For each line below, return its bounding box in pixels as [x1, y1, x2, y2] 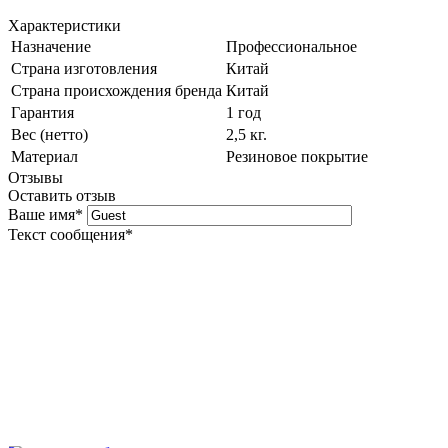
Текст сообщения [8, 226, 125, 244]
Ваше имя [8, 206, 75, 224]
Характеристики [8, 17, 121, 35]
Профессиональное [226, 38, 357, 56]
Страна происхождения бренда [11, 82, 222, 100]
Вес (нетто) [11, 126, 88, 144]
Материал [11, 148, 78, 166]
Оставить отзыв [8, 187, 116, 205]
